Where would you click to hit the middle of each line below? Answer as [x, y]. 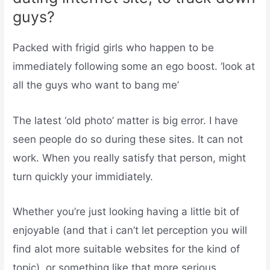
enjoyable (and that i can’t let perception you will [130, 230]
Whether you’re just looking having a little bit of [126, 211]
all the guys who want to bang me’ [96, 85]
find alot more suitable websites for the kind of [127, 249]
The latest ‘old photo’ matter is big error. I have [126, 120]
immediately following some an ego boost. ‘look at [134, 67]
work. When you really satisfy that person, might [130, 158]
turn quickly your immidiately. [83, 176]
